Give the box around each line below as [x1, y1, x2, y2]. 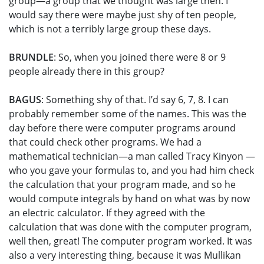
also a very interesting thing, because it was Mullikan [9, 249, 241, 262]
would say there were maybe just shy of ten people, [9, 8, 236, 22]
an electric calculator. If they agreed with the [9, 206, 205, 220]
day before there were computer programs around [9, 121, 236, 135]
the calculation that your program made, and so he [9, 178, 236, 192]
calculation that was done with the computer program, [9, 220, 252, 234]
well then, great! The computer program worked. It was [9, 235, 252, 248]
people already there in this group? [9, 65, 164, 78]
